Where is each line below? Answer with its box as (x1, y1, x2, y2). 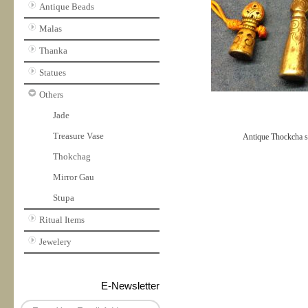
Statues (39, 67, 66, 78)
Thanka (39, 45, 67, 56)
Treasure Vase (53, 131, 104, 141)
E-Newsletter (101, 280, 159, 291)
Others (39, 89, 63, 100)
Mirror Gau (53, 172, 94, 182)
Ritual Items (39, 214, 85, 225)
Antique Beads (39, 1, 94, 12)
